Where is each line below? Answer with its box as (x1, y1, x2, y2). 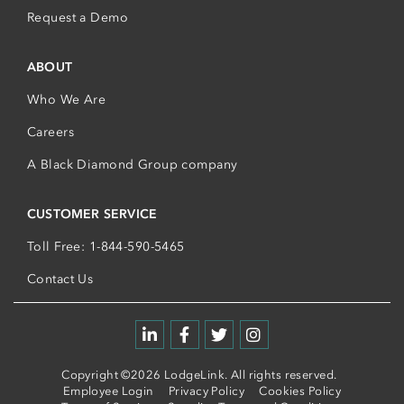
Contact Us (27, 271, 94, 288)
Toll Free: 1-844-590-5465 (27, 239, 185, 255)
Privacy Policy (168, 383, 245, 398)
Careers (27, 124, 74, 141)
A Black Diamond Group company (27, 157, 238, 173)
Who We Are (27, 92, 106, 108)
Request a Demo (27, 10, 129, 26)
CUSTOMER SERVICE (27, 207, 158, 223)
